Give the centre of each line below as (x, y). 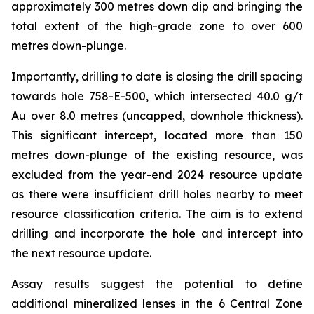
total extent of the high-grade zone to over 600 (157, 26)
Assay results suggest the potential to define (157, 284)
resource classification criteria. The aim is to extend (157, 214)
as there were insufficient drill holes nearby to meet (157, 194)
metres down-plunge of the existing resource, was (157, 155)
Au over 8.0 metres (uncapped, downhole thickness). (157, 116)
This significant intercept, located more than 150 (157, 135)
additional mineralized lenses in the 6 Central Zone (157, 303)
